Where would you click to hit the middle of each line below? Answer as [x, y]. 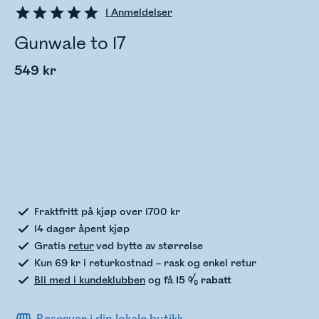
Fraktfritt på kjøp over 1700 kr [107, 212]
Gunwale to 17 [70, 43]
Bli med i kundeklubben [90, 280]
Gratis [51, 246]
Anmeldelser [140, 12]
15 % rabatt [204, 280]
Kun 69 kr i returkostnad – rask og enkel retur [145, 263]
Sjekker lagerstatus [135, 168]
